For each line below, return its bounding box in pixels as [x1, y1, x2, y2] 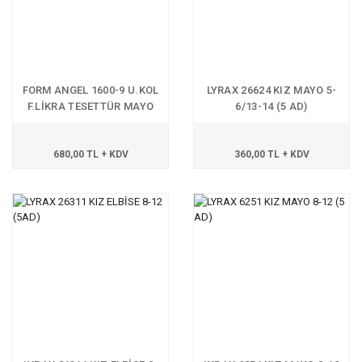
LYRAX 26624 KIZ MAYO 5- [206, 84, 337, 96]
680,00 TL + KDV [53, 149, 128, 160]
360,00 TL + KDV [234, 149, 309, 160]
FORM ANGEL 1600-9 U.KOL [22, 84, 159, 96]
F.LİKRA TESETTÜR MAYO [27, 100, 154, 112]
